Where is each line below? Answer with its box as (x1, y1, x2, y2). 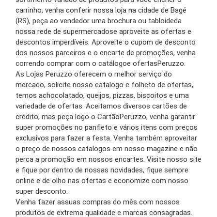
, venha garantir (146, 112, 195, 122)
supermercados (63, 27, 113, 36)
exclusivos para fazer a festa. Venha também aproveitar (15, 134, 197, 143)
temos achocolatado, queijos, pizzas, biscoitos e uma (15, 91, 189, 100)
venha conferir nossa (45, 6, 115, 15)
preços (175, 123, 198, 132)
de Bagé (159, 6, 186, 15)
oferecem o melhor (72, 70, 139, 79)
